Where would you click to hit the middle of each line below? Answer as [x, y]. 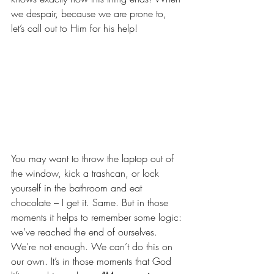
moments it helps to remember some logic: [98, 217]
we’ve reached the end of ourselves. [86, 232]
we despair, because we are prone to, [90, 13]
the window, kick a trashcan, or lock [87, 173]
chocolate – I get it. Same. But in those [91, 203]
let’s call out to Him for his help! [74, 28]
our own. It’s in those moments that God [93, 261]
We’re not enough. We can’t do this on [93, 247]
